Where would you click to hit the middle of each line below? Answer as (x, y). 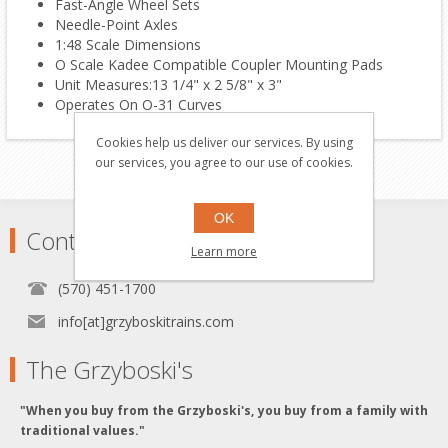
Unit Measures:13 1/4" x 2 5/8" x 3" (168, 85)
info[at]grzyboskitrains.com (146, 322)
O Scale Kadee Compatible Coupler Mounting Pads (218, 65)
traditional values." (82, 431)
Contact (66, 241)
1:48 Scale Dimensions (127, 45)
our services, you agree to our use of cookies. (224, 162)
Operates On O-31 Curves (138, 105)
